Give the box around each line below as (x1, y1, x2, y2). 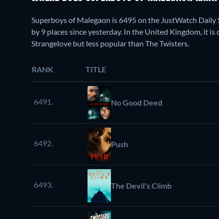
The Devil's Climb (111, 181, 172, 191)
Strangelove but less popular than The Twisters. (31, 39, 189, 48)
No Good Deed (111, 98, 162, 108)
